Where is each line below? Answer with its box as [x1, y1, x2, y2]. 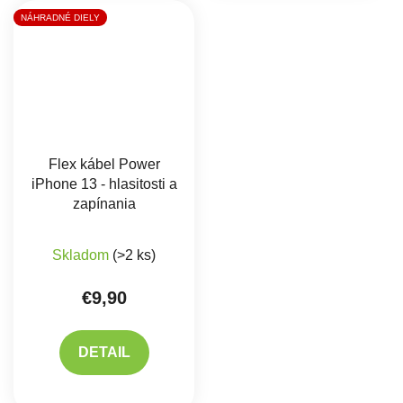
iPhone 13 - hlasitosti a [31, 176, 177, 193]
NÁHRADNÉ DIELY [21, 13, 100, 23]
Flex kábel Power [48, 157, 160, 173]
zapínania [72, 196, 136, 212]
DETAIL [77, 345, 130, 361]
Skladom [52, 247, 113, 264]
